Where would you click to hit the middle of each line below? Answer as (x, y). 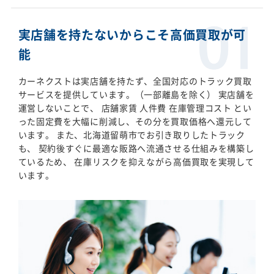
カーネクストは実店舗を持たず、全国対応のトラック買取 (135, 80)
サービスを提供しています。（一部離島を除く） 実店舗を (136, 94)
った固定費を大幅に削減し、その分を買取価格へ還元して (135, 121)
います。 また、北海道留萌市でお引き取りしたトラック (131, 134)
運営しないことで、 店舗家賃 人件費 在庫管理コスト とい (135, 107)
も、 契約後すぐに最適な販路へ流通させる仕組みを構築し (136, 148)
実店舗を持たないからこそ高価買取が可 (132, 34)
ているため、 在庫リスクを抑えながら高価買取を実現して (136, 161)
